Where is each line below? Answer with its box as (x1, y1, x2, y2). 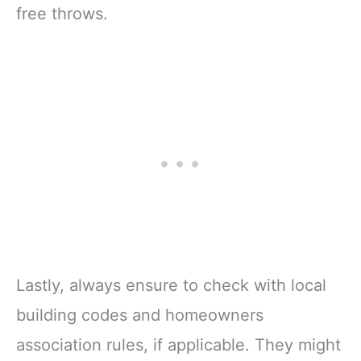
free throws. (16, 3, 108, 23)
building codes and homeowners (16, 305, 263, 326)
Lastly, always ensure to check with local (16, 276, 326, 296)
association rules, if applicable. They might (16, 335, 341, 355)
